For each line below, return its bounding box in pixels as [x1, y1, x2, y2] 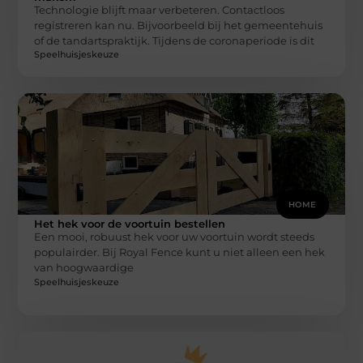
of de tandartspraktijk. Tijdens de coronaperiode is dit [34, 33, 315, 47]
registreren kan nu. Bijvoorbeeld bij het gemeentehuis [34, 18, 323, 32]
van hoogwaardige [34, 261, 135, 275]
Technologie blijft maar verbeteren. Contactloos [34, 2, 285, 16]
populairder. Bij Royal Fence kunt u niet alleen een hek [34, 246, 326, 259]
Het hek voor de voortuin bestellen [34, 217, 226, 231]
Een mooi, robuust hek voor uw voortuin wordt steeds [34, 230, 315, 244]
